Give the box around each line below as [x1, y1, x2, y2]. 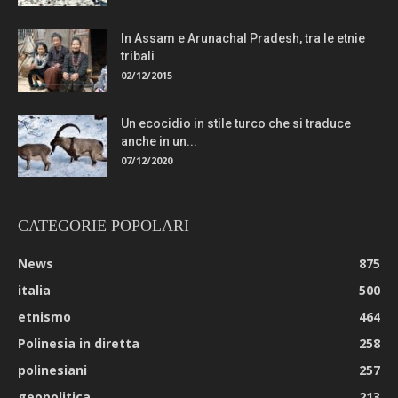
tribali [121, 48, 155, 63]
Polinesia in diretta [18, 334, 139, 352]
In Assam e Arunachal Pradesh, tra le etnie [121, 30, 365, 45]
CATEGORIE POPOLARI [18, 216, 189, 235]
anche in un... [121, 133, 197, 148]
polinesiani [18, 361, 87, 378]
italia [18, 281, 51, 298]
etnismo [18, 307, 71, 325]
